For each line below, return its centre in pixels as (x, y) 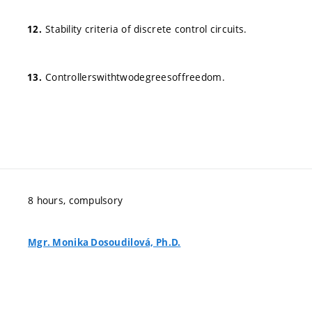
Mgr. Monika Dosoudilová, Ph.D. (104, 243)
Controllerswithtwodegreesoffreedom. (135, 77)
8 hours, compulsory (76, 201)
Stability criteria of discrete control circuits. (146, 29)
